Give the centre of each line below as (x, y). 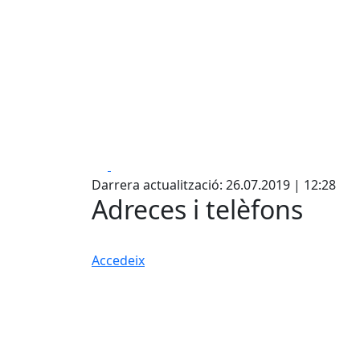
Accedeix (118, 260)
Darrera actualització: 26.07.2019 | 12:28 (214, 184)
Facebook (139, 164)
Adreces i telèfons (197, 209)
